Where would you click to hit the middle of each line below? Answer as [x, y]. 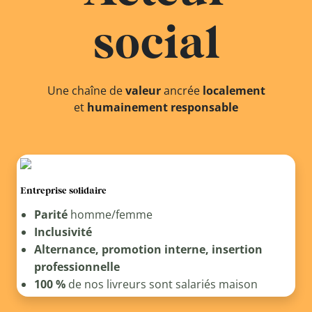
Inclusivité [63, 232]
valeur [143, 90]
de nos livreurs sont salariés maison [161, 284]
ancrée [181, 90]
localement [234, 90]
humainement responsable [163, 107]
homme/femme [110, 215]
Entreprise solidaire [63, 190]
